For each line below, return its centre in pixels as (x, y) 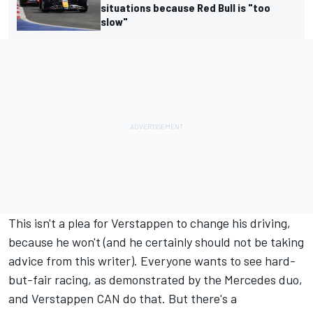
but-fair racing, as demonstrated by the (116, 279)
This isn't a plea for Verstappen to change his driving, (150, 223)
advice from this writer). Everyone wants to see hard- (152, 260)
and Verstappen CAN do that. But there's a (123, 298)
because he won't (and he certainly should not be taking (156, 241)
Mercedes (250, 279)
